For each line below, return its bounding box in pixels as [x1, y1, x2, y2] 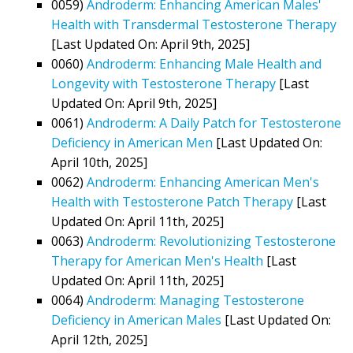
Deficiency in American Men [51, 133, 213, 151]
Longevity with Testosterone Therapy [51, 74, 276, 92]
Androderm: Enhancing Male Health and [87, 54, 321, 72]
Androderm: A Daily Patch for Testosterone [87, 113, 341, 132]
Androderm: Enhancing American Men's [87, 173, 319, 191]
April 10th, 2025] [51, 153, 147, 171]
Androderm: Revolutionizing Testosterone [87, 232, 336, 250]
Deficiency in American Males [51, 310, 221, 329]
